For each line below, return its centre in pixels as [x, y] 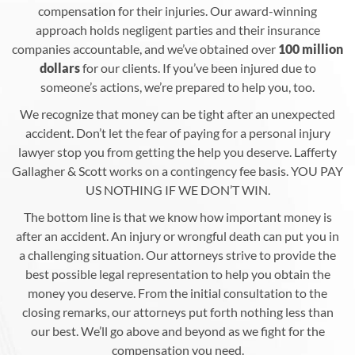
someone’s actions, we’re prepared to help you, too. [177, 86]
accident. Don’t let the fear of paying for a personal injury [177, 132]
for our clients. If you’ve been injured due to [198, 67]
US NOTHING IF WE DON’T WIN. [177, 189]
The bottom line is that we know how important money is [177, 216]
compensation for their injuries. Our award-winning [177, 10]
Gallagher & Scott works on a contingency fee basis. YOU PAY [177, 170]
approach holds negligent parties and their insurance [177, 29]
